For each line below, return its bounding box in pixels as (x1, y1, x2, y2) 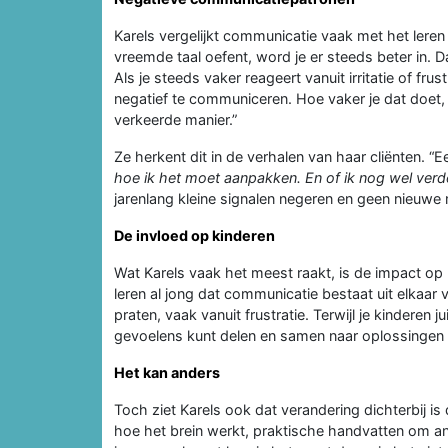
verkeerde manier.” (114, 110, 237, 128)
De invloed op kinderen (114, 226, 275, 244)
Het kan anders (114, 363, 220, 381)
